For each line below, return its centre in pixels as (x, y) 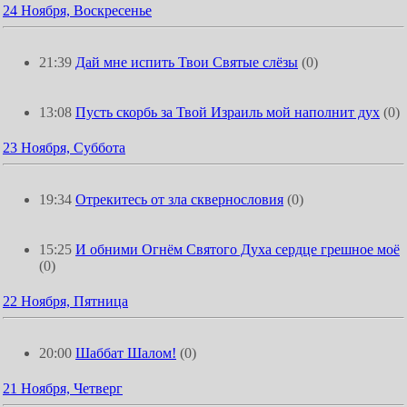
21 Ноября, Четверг (63, 388)
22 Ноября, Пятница (65, 301)
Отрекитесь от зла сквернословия (179, 199)
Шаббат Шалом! (126, 353)
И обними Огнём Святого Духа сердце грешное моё (238, 249)
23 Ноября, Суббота (64, 148)
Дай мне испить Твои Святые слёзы (187, 62)
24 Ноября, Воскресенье (77, 10)
